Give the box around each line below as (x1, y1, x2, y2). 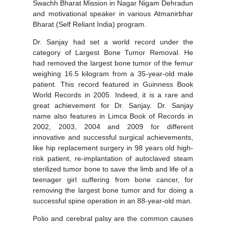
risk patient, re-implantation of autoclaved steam (33, 154, 193, 163)
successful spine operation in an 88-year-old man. (33, 197, 192, 205)
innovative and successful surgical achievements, (33, 133, 193, 142)
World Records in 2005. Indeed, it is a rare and (33, 91, 193, 99)
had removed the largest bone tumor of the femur (33, 59, 193, 68)
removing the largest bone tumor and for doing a (33, 186, 193, 195)
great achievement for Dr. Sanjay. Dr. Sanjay (33, 101, 193, 110)
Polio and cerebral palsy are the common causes (33, 214, 193, 223)
